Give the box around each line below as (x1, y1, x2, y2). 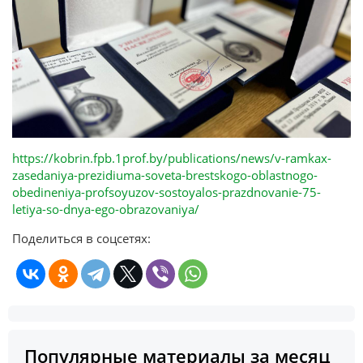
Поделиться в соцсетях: (12, 229, 151, 246)
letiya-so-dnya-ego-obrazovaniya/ (12, 200, 199, 217)
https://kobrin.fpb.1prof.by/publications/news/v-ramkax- (12, 149, 331, 166)
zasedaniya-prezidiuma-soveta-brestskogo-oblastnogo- (12, 166, 318, 183)
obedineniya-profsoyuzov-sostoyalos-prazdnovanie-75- (12, 183, 321, 200)
